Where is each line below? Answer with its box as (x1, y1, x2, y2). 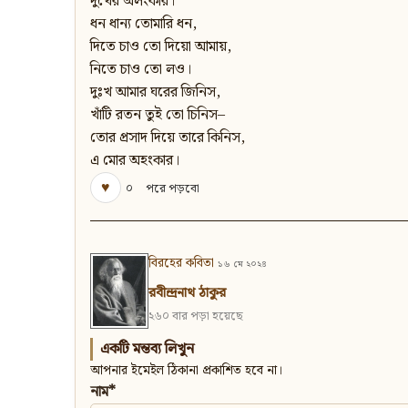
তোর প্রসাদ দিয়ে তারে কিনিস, (90, 127, 245, 150)
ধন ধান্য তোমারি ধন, (90, 13, 197, 36)
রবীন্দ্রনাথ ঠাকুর (148, 282, 226, 305)
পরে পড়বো (146, 178, 199, 199)
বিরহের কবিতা (148, 253, 214, 274)
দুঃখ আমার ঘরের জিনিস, (90, 81, 220, 105)
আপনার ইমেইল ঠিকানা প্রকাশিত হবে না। (90, 361, 283, 382)
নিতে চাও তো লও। (90, 58, 191, 82)
